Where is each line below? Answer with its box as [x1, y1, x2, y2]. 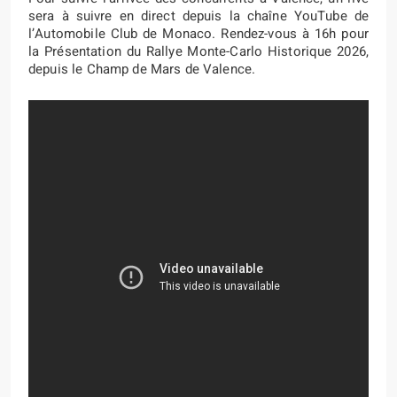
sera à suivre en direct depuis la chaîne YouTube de [28, 5, 369, 26]
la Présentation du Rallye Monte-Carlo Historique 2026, [28, 41, 369, 61]
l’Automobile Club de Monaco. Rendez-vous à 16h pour [28, 23, 369, 43]
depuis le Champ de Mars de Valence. [28, 58, 256, 79]
